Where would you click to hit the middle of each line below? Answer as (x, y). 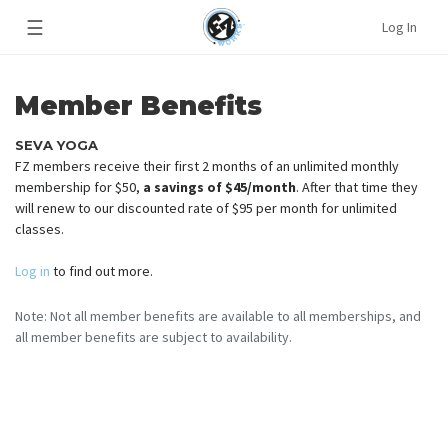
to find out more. (101, 271)
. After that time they (357, 187)
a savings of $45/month (219, 187)
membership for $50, (79, 187)
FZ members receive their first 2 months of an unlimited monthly (207, 166)
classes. (42, 229)
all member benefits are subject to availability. (153, 337)
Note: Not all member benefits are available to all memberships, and (218, 316)
